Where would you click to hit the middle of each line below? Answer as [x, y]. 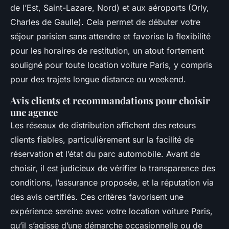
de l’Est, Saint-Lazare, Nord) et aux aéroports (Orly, [110, 8]
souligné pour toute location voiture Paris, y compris [111, 65]
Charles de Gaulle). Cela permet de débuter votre [105, 22]
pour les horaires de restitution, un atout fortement [107, 51]
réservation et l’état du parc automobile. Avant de [105, 154]
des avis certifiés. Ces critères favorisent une [97, 197]
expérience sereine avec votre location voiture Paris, [111, 211]
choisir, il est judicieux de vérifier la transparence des [113, 168]
